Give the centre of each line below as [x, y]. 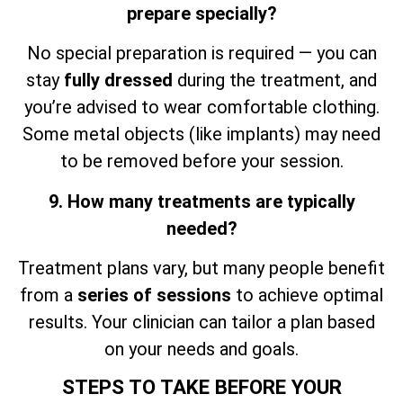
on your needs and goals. [201, 349]
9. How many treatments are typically [201, 201]
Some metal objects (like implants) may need [201, 134]
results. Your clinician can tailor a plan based [201, 322]
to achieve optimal [307, 295]
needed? [201, 228]
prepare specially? [201, 13]
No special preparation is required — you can [201, 54]
